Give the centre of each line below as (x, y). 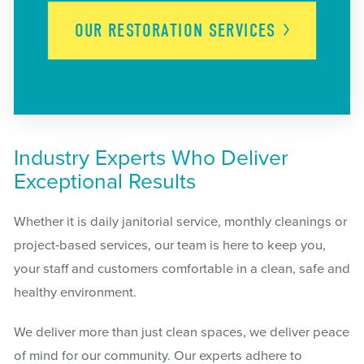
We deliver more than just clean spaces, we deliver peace (181, 333)
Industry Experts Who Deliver (151, 158)
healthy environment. (75, 292)
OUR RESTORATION (141, 31)
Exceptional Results (104, 182)
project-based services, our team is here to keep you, (169, 245)
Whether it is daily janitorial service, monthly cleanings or (180, 221)
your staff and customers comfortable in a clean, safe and (182, 269)
